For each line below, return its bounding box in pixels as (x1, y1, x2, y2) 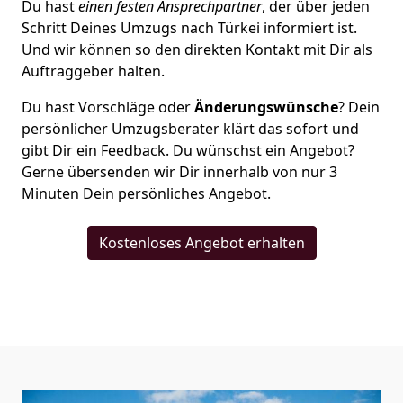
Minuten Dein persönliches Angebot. (22, 184, 271, 203)
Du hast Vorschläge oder (22, 97, 194, 117)
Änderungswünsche (194, 97, 338, 117)
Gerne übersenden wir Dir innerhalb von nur (22, 162, 329, 182)
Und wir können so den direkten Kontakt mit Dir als (22, 40, 372, 59)
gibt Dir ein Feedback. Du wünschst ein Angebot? (22, 140, 354, 160)
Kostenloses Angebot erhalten (98, 233, 305, 253)
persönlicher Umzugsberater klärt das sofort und (22, 119, 359, 139)
